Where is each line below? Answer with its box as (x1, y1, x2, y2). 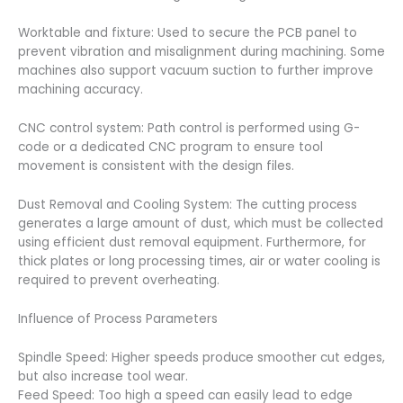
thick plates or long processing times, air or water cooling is (18, 253, 381, 270)
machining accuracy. (18, 81, 143, 99)
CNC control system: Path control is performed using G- (18, 120, 360, 138)
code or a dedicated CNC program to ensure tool (18, 139, 323, 157)
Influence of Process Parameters (18, 309, 218, 327)
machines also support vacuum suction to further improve (18, 62, 373, 80)
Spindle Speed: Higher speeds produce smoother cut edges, (18, 348, 385, 366)
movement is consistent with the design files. (18, 157, 294, 175)
